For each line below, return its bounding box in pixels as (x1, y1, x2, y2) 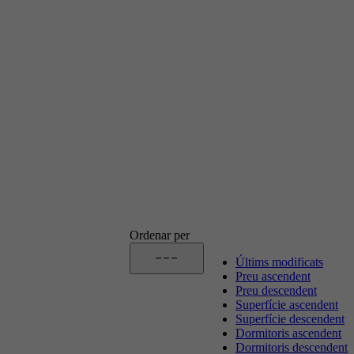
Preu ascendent (235, 269, 311, 283)
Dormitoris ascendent (235, 326, 341, 340)
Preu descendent (235, 283, 317, 297)
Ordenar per (130, 228, 190, 242)
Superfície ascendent (235, 297, 338, 311)
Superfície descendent (235, 311, 345, 326)
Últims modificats (235, 254, 323, 269)
